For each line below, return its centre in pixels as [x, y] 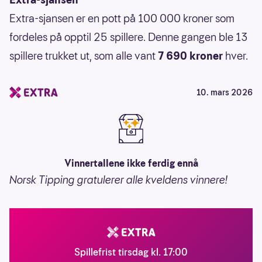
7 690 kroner [190, 56]
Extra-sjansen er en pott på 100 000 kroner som [122, 18]
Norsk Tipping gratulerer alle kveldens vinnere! [118, 180]
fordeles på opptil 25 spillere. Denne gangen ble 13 [129, 37]
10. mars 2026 [225, 92]
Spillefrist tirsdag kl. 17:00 [131, 252]
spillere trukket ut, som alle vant [84, 56]
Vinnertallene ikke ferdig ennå [131, 163]
